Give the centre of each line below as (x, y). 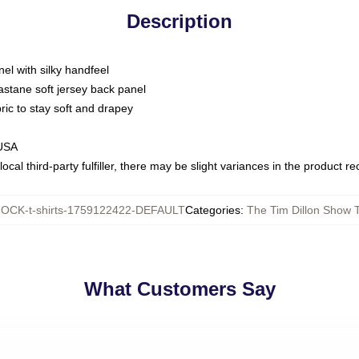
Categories (213, 210)
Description (179, 21)
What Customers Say (179, 289)
